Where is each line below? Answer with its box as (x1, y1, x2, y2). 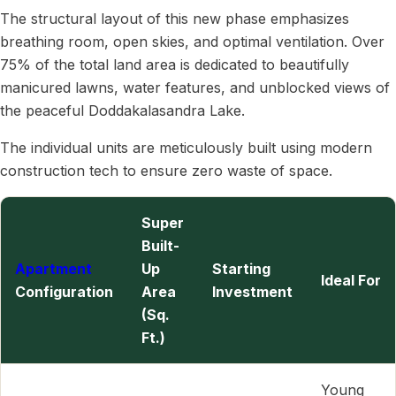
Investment (212, 283, 293, 301)
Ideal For (321, 271, 381, 289)
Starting (212, 260, 270, 278)
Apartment (15, 260, 92, 278)
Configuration (15, 283, 113, 301)
